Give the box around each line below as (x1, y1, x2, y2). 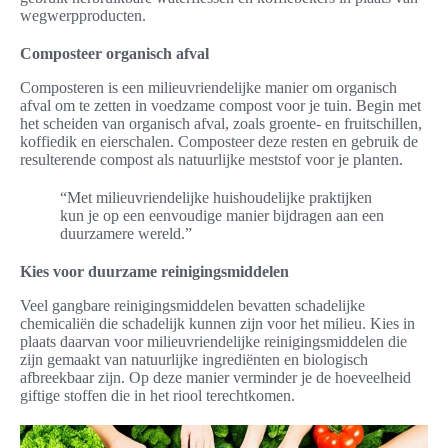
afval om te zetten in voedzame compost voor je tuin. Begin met (20, 97, 421, 115)
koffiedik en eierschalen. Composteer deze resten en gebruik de (20, 133, 418, 151)
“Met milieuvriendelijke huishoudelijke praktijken (60, 189, 372, 207)
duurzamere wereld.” (60, 225, 192, 243)
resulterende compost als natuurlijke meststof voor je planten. (20, 151, 403, 169)
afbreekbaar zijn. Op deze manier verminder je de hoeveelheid (20, 369, 411, 387)
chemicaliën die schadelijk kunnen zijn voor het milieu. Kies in (20, 315, 415, 333)
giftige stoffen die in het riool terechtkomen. (20, 387, 295, 405)
